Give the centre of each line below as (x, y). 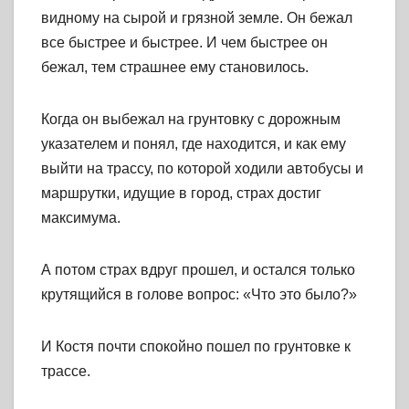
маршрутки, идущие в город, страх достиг (181, 194)
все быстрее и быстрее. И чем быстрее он (184, 43)
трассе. (66, 372)
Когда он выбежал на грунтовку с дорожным (191, 120)
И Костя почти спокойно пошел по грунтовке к (196, 347)
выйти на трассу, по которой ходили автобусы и (202, 169)
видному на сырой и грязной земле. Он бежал (197, 18)
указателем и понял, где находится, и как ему (194, 144)
